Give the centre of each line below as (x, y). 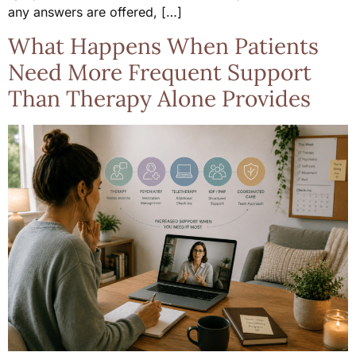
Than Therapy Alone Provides (159, 98)
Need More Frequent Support (160, 72)
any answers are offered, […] (95, 12)
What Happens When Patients (163, 46)
